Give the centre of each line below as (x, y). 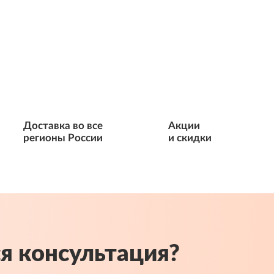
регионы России (63, 138)
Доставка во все (63, 126)
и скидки (190, 138)
